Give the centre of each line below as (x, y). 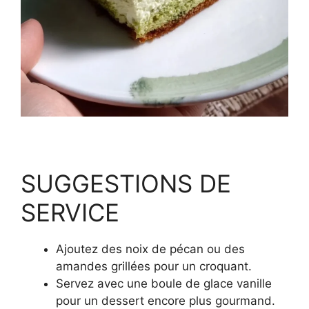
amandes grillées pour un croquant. (154, 266)
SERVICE (70, 212)
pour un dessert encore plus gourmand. (166, 300)
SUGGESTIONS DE (126, 183)
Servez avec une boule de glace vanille (164, 283)
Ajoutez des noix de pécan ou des (150, 249)
